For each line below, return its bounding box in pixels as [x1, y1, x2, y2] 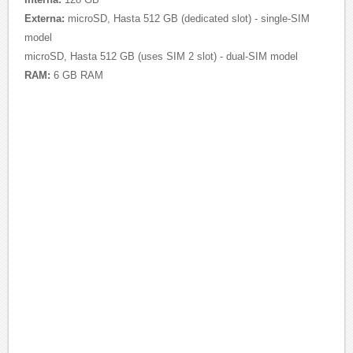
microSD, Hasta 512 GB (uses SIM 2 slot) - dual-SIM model [24, 50, 299, 63]
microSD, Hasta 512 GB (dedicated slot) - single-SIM [65, 13, 310, 25]
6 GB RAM [50, 69, 104, 82]
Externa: [24, 13, 65, 25]
